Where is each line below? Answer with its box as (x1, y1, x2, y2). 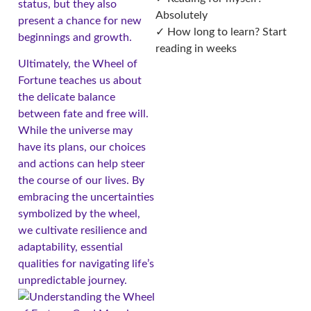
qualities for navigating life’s (18, 258, 154, 270)
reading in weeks (155, 43, 237, 55)
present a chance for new (18, 15, 142, 26)
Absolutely (155, 10, 208, 22)
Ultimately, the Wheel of (18, 58, 137, 70)
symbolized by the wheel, (18, 208, 140, 220)
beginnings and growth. (18, 31, 132, 43)
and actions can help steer (18, 158, 145, 170)
